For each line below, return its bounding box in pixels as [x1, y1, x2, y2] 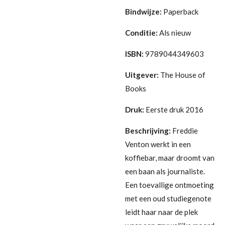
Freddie [172, 126, 198, 135]
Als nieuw [159, 28, 191, 37]
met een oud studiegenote [125, 193, 211, 203]
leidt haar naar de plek [125, 207, 198, 216]
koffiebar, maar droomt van [125, 153, 214, 162]
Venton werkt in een [125, 139, 191, 149]
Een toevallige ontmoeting [125, 180, 214, 189]
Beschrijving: [125, 126, 172, 135]
